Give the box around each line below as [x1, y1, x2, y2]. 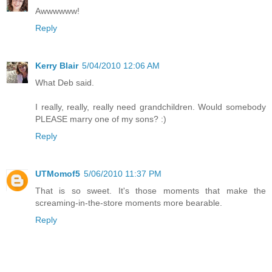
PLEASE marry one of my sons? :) [35, 114, 166, 124]
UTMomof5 [35, 169, 80, 179]
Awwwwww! [35, 6, 80, 16]
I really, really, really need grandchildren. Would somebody [35, 102, 266, 112]
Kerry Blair [35, 61, 78, 71]
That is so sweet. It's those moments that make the [35, 186, 266, 196]
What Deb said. [35, 78, 94, 88]
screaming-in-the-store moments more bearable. [35, 198, 222, 208]
